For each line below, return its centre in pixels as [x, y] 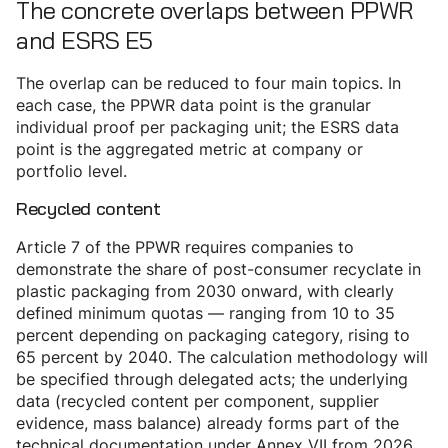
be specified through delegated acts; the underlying [212, 379]
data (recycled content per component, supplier [197, 401]
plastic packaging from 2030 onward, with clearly [205, 291]
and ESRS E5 [84, 41]
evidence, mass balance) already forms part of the [207, 423]
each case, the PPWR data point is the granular [193, 105]
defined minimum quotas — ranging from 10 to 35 [205, 313]
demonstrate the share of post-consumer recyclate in [218, 269]
